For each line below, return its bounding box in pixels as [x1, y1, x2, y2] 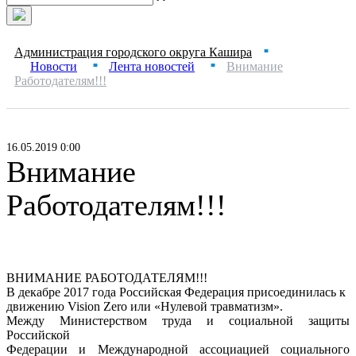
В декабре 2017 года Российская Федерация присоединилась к [6, 285, 346, 299]
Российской [6, 328, 70, 342]
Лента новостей [109, 60, 195, 73]
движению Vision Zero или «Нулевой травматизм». [6, 300, 283, 313]
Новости [30, 60, 77, 73]
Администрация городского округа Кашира [14, 45, 252, 59]
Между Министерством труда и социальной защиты [6, 314, 350, 327]
